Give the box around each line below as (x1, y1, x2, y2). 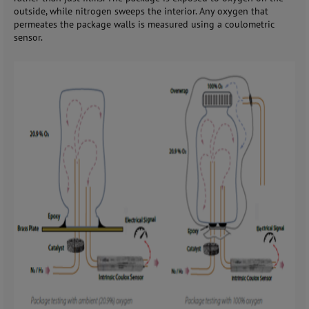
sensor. (14, 31, 43, 44)
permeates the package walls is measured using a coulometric (14, 18, 275, 31)
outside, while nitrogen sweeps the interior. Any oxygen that (14, 5, 268, 18)
